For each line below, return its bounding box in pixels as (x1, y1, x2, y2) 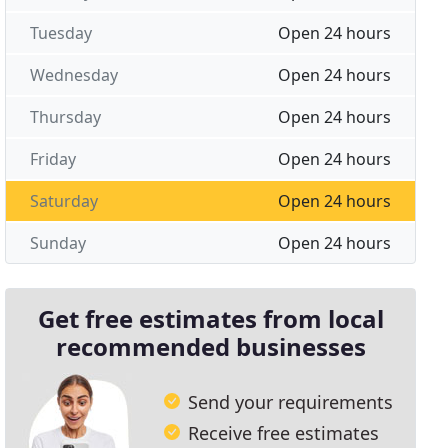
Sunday (30, 232, 87, 254)
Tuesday (30, 22, 93, 44)
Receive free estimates (188, 420, 380, 445)
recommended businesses (55, 330, 366, 363)
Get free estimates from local (37, 302, 384, 335)
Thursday (30, 106, 102, 128)
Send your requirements (188, 389, 394, 414)
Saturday (30, 190, 99, 212)
